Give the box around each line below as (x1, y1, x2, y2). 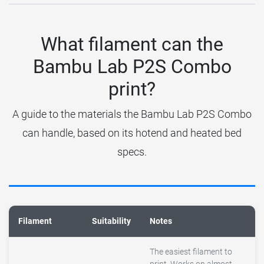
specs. (117, 146, 147, 159)
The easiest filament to (150, 247, 232, 258)
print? (108, 78, 156, 101)
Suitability (92, 216, 131, 227)
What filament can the (41, 33, 223, 56)
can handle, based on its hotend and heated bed (22, 127, 242, 140)
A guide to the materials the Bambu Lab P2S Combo (12, 108, 252, 121)
